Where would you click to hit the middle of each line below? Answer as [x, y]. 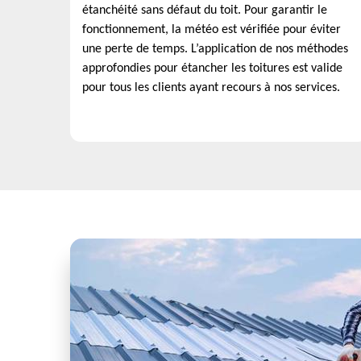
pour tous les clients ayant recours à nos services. [211, 88]
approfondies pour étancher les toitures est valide [212, 68]
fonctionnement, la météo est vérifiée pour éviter [212, 30]
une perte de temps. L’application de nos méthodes [215, 49]
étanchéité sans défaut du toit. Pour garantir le [205, 10]
